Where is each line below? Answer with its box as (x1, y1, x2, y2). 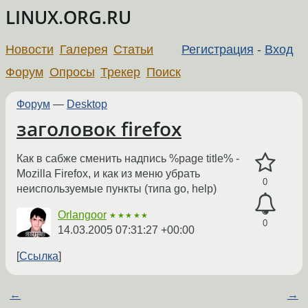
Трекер (100, 65, 141, 79)
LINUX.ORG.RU (5, 5, 131, 30)
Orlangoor (58, 209, 107, 221)
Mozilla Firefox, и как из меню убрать (16, 168, 200, 180)
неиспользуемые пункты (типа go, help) (16, 183, 217, 195)
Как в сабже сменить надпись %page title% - (16, 153, 239, 165)
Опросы (49, 65, 95, 79)
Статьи (113, 42, 154, 56)
